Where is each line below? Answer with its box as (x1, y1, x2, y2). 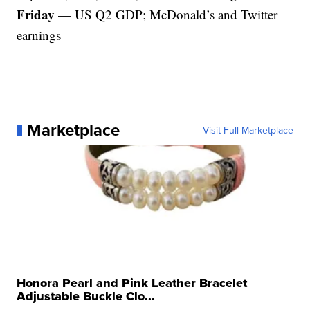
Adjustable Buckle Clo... (17, 287, 156, 305)
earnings (17, 26, 62, 44)
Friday (17, 5, 55, 24)
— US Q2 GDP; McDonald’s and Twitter (55, 6, 278, 23)
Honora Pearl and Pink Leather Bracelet (17, 274, 248, 292)
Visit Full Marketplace (202, 123, 293, 137)
